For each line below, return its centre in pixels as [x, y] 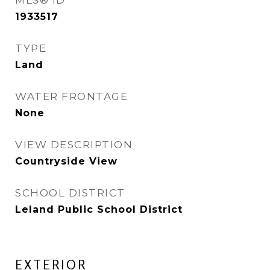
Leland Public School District [99, 210]
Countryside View [66, 162]
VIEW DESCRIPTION [74, 145]
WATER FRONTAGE [71, 97]
